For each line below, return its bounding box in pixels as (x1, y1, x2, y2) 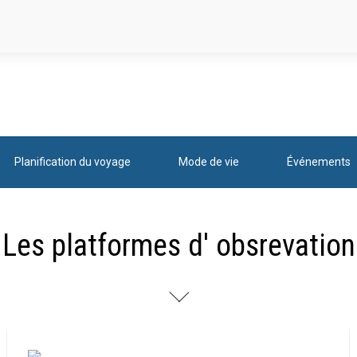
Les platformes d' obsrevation (2, 228, 355, 263)
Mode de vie (178, 155, 239, 168)
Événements (287, 155, 351, 168)
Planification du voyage (14, 155, 131, 168)
